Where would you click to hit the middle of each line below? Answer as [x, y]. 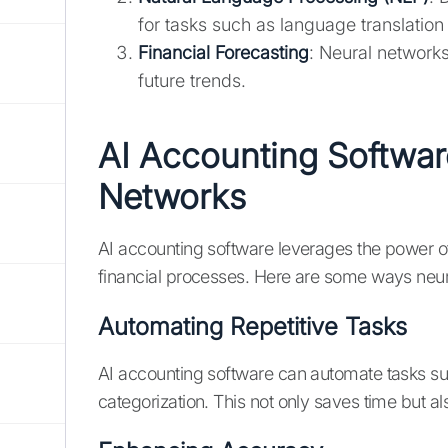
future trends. [192, 81]
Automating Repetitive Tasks [252, 327]
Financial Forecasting [223, 53]
